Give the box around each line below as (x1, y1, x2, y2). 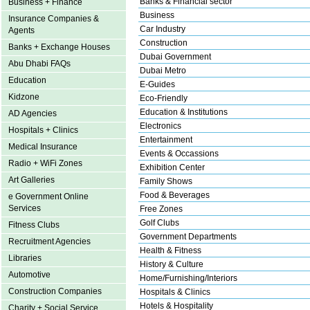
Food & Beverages (140, 190, 210, 200)
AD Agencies (8, 109, 57, 118)
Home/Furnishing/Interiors (140, 273, 237, 283)
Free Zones (140, 203, 183, 214)
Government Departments (140, 231, 237, 241)
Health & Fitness (140, 245, 201, 255)
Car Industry (140, 24, 185, 34)
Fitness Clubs (8, 220, 60, 230)
